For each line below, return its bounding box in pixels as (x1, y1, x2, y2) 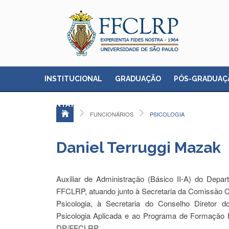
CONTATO (44, 100, 80, 108)
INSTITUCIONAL (44, 75, 102, 83)
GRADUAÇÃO (115, 75, 161, 83)
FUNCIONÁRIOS (89, 110, 133, 118)
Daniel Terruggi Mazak (56, 139, 221, 156)
